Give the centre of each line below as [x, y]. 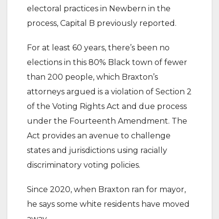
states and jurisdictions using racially [97, 150]
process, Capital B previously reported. [102, 23]
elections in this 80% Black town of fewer [107, 62]
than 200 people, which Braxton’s [92, 77]
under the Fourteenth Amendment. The [107, 121]
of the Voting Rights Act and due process [107, 106]
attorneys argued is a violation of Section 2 [109, 92]
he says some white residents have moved [108, 204]
